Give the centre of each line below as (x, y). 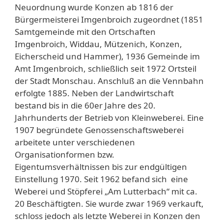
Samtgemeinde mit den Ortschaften (85, 31)
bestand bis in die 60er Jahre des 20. (85, 105)
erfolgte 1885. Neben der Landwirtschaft (94, 93)
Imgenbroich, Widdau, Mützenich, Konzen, (98, 44)
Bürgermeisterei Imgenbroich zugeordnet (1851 (109, 19)
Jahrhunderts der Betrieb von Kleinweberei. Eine (109, 117)
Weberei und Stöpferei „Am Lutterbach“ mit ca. (106, 191)
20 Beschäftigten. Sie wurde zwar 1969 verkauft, (109, 203)
